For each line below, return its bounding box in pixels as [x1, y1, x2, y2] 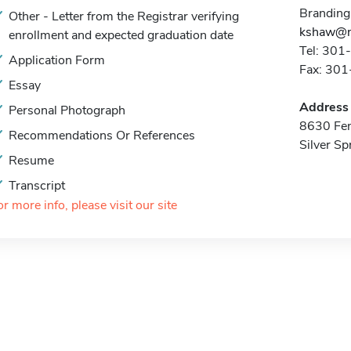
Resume [9, 152, 54, 169]
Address [299, 99, 349, 116]
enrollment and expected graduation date [9, 27, 233, 44]
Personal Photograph [9, 102, 125, 119]
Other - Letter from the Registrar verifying [9, 8, 239, 25]
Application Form [9, 52, 105, 69]
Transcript [9, 177, 65, 194]
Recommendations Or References [9, 127, 195, 144]
